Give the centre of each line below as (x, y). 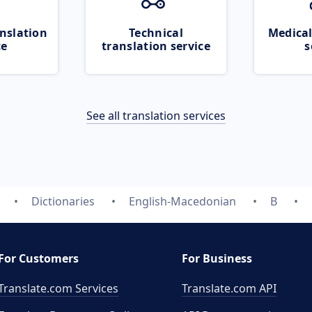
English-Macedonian (182, 201)
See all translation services (156, 116)
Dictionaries (63, 201)
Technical (156, 33)
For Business (217, 258)
